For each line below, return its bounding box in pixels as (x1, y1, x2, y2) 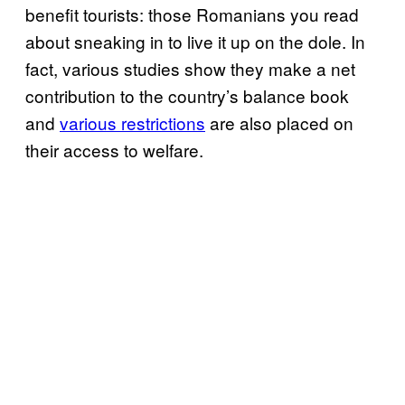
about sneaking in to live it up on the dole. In (25, 29, 365, 53)
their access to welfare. (25, 137, 203, 162)
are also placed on (205, 110, 353, 135)
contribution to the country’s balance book (25, 83, 349, 108)
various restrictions (60, 110, 205, 135)
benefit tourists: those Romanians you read (25, 2, 359, 26)
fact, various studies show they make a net (25, 56, 355, 80)
